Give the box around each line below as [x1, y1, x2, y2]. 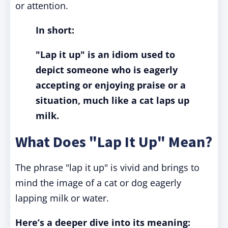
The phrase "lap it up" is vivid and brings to [15, 161, 199, 174]
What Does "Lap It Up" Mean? [15, 132, 212, 151]
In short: [36, 24, 74, 36]
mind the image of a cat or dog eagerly [15, 177, 181, 189]
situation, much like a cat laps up [36, 94, 189, 106]
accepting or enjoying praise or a [36, 79, 186, 91]
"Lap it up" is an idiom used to [36, 48, 175, 61]
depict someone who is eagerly [36, 64, 178, 76]
